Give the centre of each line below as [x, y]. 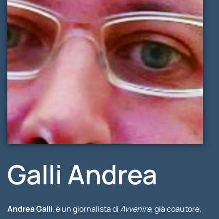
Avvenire [135, 209]
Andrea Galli [30, 209]
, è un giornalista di [86, 209]
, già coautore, [176, 209]
